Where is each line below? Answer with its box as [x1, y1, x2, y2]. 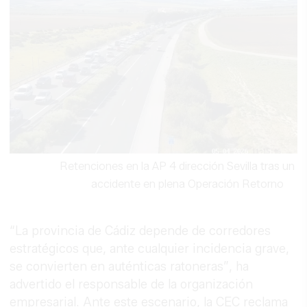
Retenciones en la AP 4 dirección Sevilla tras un [59, 159, 295, 173]
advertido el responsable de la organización [10, 276, 254, 292]
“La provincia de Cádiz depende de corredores [10, 223, 271, 238]
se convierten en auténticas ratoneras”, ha [10, 258, 249, 274]
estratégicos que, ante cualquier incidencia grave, [10, 241, 290, 256]
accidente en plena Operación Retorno [90, 177, 284, 191]
